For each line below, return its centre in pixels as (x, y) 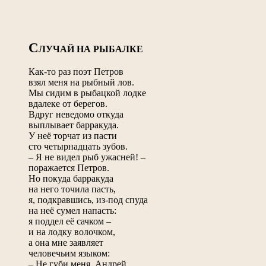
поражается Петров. (69, 167)
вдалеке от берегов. (68, 103)
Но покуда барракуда (71, 178)
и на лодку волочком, (72, 232)
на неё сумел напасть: (72, 210)
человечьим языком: (69, 253)
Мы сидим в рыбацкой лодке (87, 93)
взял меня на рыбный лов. (81, 82)
